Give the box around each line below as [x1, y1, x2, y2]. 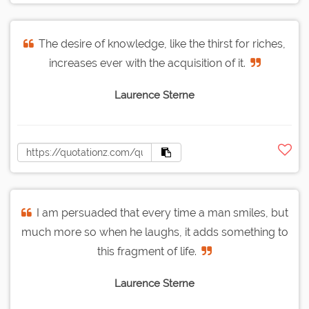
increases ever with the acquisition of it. [48, 57, 246, 70]
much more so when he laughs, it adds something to [21, 226, 288, 239]
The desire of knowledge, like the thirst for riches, [39, 37, 286, 51]
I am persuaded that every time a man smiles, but [36, 206, 288, 220]
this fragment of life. [97, 245, 197, 259]
